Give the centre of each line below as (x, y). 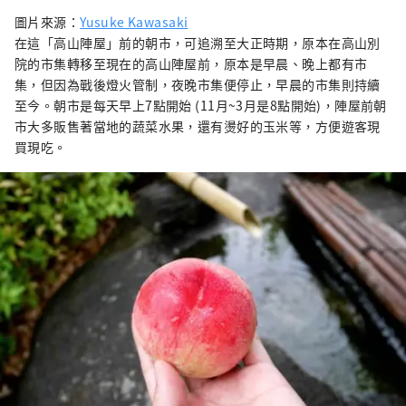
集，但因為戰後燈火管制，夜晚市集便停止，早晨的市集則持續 (198, 85)
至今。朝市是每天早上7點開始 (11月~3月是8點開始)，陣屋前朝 (201, 106)
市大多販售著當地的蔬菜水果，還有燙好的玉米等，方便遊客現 (198, 126)
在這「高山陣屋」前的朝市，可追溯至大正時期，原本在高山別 (198, 43)
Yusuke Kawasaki (134, 22)
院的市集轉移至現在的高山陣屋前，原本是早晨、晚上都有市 (191, 64)
